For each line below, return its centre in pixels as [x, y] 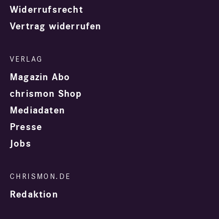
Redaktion [34, 195]
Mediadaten [37, 111]
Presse [26, 127]
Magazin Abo [40, 77]
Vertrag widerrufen [56, 27]
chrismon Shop [46, 94]
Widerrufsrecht [46, 10]
